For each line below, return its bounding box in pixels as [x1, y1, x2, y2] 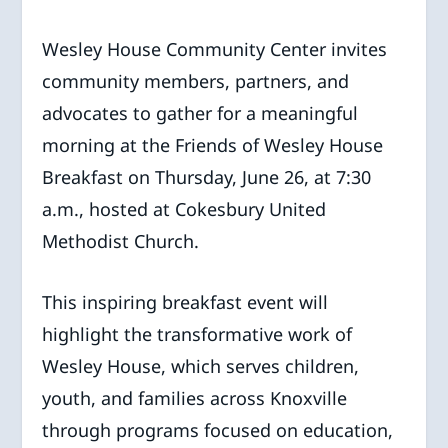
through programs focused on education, [42, 417, 394, 442]
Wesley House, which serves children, [42, 353, 360, 378]
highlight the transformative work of [42, 321, 353, 346]
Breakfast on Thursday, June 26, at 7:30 [42, 165, 372, 189]
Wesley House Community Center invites [42, 37, 388, 61]
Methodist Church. [42, 229, 200, 253]
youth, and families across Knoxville [42, 385, 348, 410]
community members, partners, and [42, 69, 350, 93]
